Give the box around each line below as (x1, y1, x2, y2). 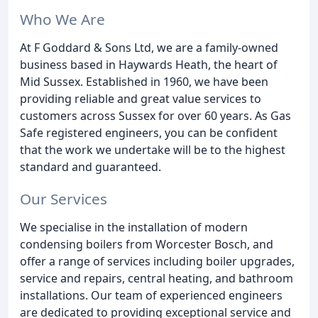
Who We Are (20, 9, 105, 29)
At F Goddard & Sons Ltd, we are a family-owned (20, 39, 278, 55)
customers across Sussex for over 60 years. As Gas (20, 107, 291, 124)
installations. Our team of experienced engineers (20, 287, 283, 303)
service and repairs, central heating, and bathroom (20, 270, 293, 286)
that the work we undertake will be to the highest (20, 141, 285, 158)
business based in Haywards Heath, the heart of (20, 56, 278, 72)
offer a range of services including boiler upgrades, (20, 253, 295, 269)
